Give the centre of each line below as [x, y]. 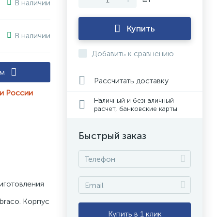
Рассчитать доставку [131, 80]
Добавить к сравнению [133, 54]
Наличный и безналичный [134, 101]
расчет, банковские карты [136, 109]
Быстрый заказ [112, 136]
